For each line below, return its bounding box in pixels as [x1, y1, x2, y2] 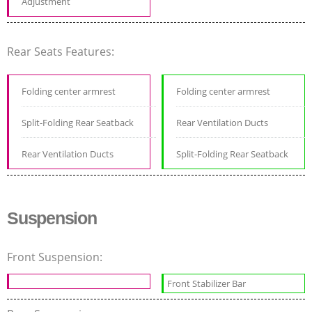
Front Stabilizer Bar [167, 277, 247, 290]
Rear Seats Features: [7, 44, 117, 60]
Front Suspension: [7, 249, 105, 265]
